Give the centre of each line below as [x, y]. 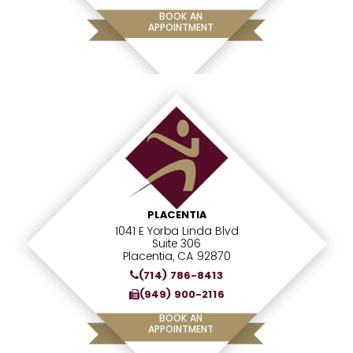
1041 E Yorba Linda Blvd [176, 231]
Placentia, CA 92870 [176, 256]
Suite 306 [176, 243]
